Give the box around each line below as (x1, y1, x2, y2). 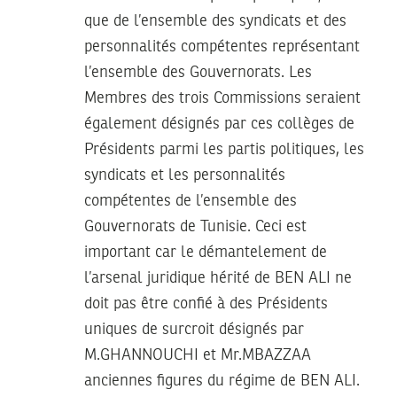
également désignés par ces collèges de (84, 115, 354, 132)
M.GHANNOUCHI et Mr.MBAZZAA (84, 346, 311, 363)
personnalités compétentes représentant (84, 38, 360, 55)
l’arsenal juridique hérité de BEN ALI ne (84, 269, 352, 286)
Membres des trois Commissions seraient (84, 90, 361, 106)
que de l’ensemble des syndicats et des (84, 12, 346, 29)
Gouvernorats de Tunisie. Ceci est (84, 218, 307, 235)
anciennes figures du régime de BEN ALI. (84, 372, 360, 389)
